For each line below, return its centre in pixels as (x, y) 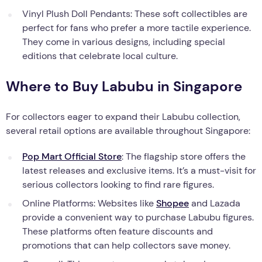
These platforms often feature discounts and (118, 231)
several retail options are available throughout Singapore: (128, 130)
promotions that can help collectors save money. (126, 245)
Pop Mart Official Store (72, 156)
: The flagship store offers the (184, 156)
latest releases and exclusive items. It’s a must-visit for (139, 170)
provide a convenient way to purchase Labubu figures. (138, 217)
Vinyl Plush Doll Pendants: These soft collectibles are (135, 13)
